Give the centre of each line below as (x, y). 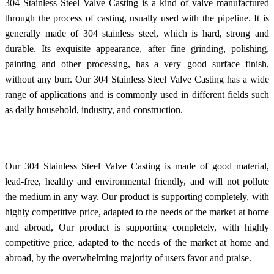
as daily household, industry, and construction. (94, 109)
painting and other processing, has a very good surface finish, (137, 64)
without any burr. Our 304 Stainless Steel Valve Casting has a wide (137, 79)
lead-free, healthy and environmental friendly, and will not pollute (137, 181)
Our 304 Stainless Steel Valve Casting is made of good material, (137, 166)
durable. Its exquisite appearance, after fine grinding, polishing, (137, 48)
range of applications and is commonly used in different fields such (137, 94)
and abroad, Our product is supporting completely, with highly (137, 227)
